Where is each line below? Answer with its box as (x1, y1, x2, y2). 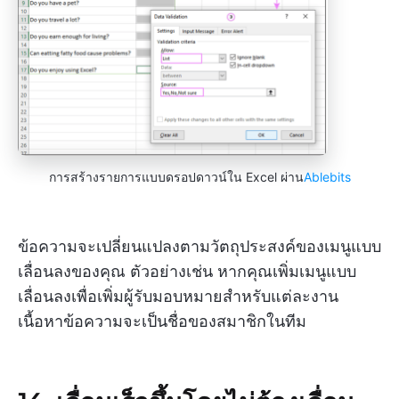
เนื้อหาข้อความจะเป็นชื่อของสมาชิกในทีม (18, 311, 306, 330)
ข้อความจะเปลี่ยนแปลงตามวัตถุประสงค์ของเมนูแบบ (18, 236, 381, 256)
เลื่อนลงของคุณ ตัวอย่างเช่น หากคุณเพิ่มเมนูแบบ (18, 261, 356, 281)
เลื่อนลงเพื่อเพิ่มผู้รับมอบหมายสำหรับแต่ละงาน (18, 286, 338, 305)
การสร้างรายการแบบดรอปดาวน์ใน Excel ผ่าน (48, 168, 304, 184)
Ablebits (303, 168, 351, 184)
